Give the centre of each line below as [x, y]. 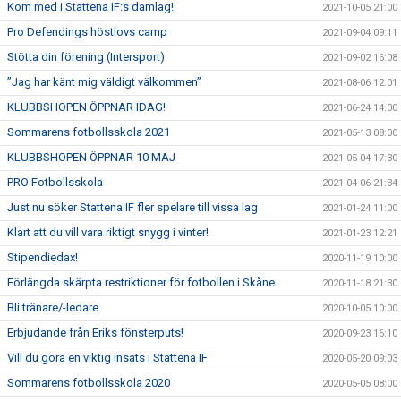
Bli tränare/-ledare [53, 308]
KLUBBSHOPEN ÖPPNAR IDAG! [86, 107]
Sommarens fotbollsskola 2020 [89, 383]
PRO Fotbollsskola [55, 183]
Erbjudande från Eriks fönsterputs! [95, 333]
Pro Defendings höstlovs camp [87, 32]
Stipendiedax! [43, 258]
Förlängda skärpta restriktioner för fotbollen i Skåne [141, 283]
